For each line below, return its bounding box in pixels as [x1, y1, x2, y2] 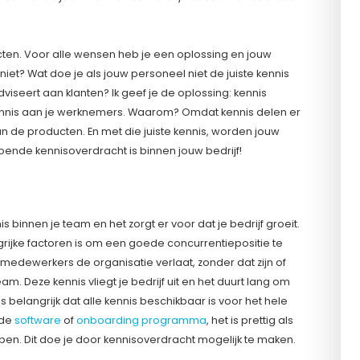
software [14, 313, 61, 327]
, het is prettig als [207, 313, 293, 327]
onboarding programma [76, 313, 207, 327]
